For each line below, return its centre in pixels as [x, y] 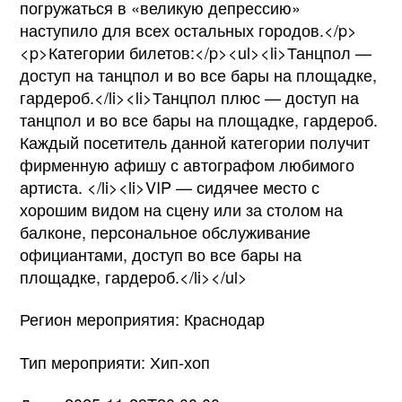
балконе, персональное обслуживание [166, 231]
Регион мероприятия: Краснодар [143, 319]
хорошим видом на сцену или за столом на [182, 209]
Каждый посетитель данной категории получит [195, 141]
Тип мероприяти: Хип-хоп [115, 361]
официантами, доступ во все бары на [161, 253]
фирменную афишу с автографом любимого [188, 164]
